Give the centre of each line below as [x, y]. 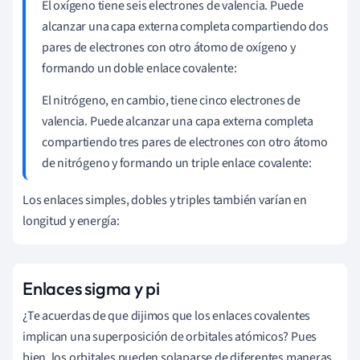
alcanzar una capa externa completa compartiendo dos [185, 26]
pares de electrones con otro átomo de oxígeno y [169, 47]
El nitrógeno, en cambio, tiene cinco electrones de [171, 100]
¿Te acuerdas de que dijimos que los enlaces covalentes [167, 315]
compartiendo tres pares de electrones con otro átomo [185, 142]
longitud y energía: [71, 221]
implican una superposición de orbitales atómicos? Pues [170, 336]
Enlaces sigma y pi [92, 288]
